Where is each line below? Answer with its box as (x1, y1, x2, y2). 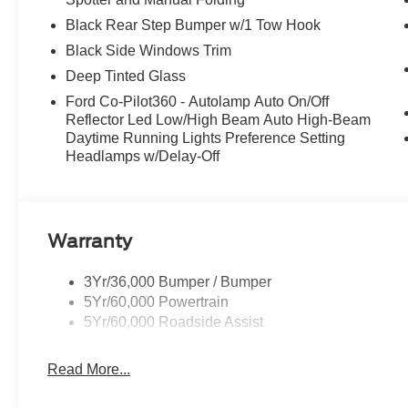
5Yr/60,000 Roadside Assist (84, 314, 264, 331)
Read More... (47, 362, 131, 378)
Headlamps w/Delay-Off (66, 148, 220, 165)
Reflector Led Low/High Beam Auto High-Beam (66, 112, 372, 128)
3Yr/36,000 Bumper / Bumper (84, 274, 272, 291)
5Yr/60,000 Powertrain (84, 294, 229, 311)
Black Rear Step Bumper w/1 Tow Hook (66, 17, 321, 34)
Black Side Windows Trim (66, 43, 232, 59)
